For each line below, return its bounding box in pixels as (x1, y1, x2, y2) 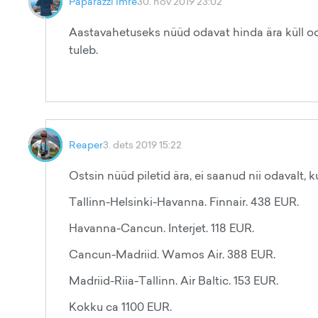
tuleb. (69, 42, 98, 57)
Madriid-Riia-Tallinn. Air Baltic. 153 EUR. (69, 273, 278, 288)
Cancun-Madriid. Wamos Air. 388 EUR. (69, 246, 275, 262)
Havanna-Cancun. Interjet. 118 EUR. (69, 220, 254, 236)
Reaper (69, 138, 103, 151)
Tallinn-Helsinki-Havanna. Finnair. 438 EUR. (69, 194, 299, 209)
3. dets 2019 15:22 (103, 138, 182, 151)
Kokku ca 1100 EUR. (69, 299, 172, 314)
